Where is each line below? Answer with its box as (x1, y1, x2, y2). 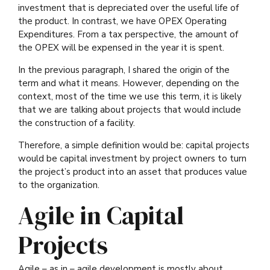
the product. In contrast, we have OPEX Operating (18, 15, 227, 28)
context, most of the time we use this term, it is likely (18, 90, 242, 103)
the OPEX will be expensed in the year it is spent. (18, 42, 224, 54)
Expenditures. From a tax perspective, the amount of (18, 28, 238, 41)
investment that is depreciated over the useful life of (18, 2, 239, 14)
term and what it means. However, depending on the (18, 77, 239, 90)
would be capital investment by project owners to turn (18, 152, 246, 165)
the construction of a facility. (18, 117, 135, 130)
